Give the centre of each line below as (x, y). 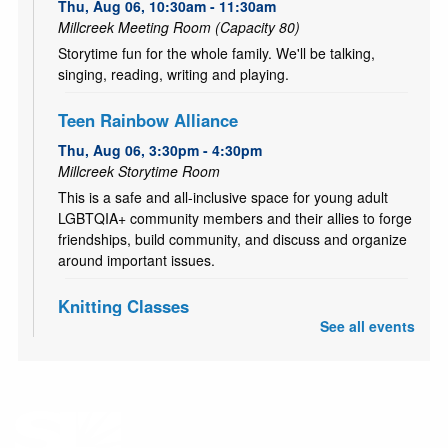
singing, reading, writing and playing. (173, 74)
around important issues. (136, 260)
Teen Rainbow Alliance (147, 120)
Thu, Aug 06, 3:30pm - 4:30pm (159, 150)
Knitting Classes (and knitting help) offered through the (229, 383)
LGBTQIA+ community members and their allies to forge (234, 218)
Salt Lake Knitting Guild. (133, 404)
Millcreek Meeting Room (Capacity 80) (178, 27)
